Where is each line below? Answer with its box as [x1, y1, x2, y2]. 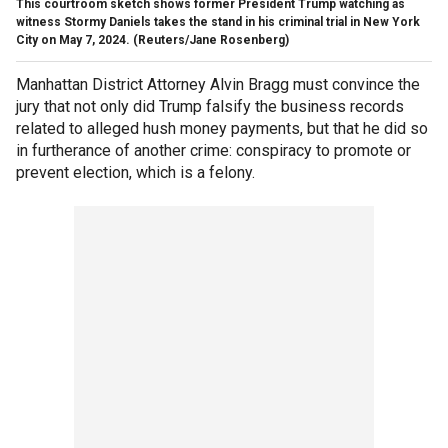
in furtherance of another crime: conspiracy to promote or [16, 140, 411, 160]
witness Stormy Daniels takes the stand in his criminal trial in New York [16, 14, 420, 29]
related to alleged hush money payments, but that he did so [16, 118, 428, 138]
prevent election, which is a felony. [16, 162, 255, 182]
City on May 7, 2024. [16, 32, 130, 47]
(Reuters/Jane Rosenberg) [133, 32, 289, 47]
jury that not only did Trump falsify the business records [16, 96, 404, 116]
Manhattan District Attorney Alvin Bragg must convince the [16, 74, 420, 94]
